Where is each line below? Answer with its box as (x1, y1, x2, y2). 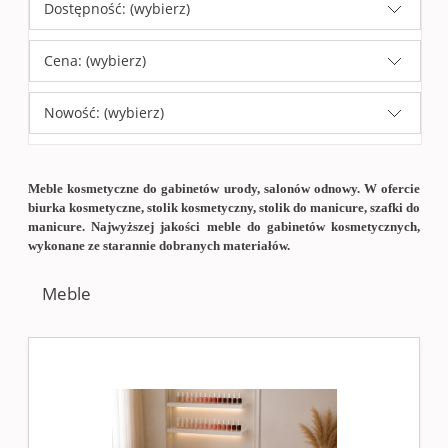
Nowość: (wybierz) (44, 103, 164, 123)
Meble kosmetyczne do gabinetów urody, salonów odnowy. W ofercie (28, 181, 420, 197)
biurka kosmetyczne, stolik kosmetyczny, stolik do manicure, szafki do (28, 200, 420, 216)
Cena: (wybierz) (44, 51, 146, 71)
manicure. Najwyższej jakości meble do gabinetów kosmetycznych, (28, 219, 420, 235)
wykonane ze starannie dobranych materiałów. (28, 238, 293, 254)
